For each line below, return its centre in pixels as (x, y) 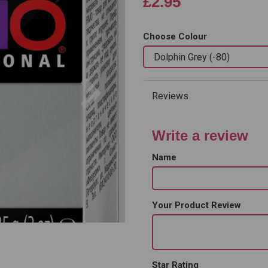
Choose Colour (175, 37)
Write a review (200, 136)
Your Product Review (197, 205)
